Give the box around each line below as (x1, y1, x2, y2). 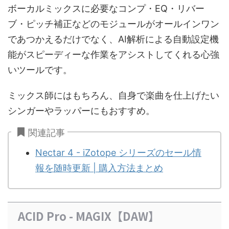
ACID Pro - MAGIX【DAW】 (18, 208, 159, 224)
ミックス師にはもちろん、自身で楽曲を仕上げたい (8, 90, 219, 101)
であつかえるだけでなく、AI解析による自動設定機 (8, 34, 219, 45)
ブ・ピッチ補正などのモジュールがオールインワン (8, 18, 219, 30)
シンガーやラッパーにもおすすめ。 (8, 105, 155, 117)
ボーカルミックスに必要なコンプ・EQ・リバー (8, 3, 204, 14)
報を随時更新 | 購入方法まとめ (35, 162, 163, 173)
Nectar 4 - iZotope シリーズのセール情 (35, 147, 201, 158)
